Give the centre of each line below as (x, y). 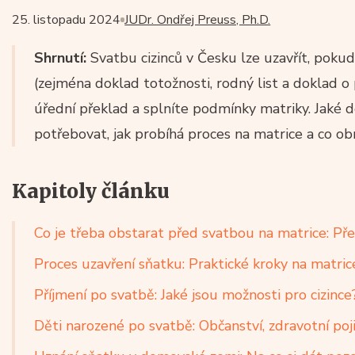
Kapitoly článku (91, 192)
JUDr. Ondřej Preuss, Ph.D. (198, 20)
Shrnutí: (60, 58)
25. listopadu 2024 (66, 20)
